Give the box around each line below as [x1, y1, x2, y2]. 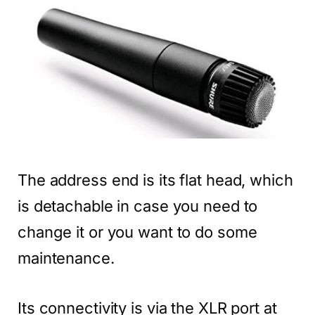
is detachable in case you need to [18, 196, 258, 215]
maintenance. [18, 248, 115, 267]
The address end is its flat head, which [18, 170, 293, 189]
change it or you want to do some [18, 222, 257, 241]
